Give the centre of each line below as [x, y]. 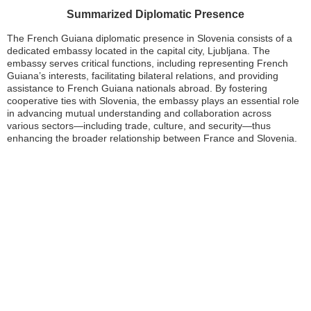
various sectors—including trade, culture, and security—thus [139, 126]
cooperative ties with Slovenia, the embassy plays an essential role [153, 101]
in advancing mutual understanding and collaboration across [139, 113]
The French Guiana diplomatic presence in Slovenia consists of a [150, 38]
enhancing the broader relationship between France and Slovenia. [152, 138]
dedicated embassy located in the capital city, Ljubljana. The [138, 51]
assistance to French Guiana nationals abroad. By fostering [137, 88]
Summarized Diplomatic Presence [155, 14]
